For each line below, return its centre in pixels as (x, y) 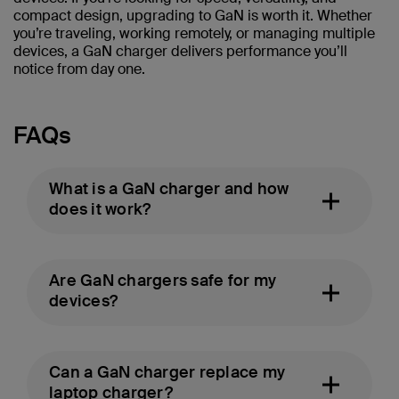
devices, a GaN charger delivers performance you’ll (180, 52)
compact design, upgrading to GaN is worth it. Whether (193, 16)
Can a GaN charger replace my (167, 373)
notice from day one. (79, 69)
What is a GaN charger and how (169, 189)
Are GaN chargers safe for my (163, 281)
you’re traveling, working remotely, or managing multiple (194, 34)
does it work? (100, 210)
